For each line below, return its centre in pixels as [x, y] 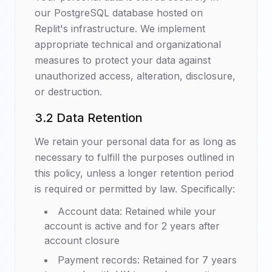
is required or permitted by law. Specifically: [135, 189]
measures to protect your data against [123, 60]
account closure [82, 240]
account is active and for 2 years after [132, 226]
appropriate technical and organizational [128, 44]
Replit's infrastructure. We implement [120, 29]
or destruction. [68, 92]
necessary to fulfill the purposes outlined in [134, 157]
